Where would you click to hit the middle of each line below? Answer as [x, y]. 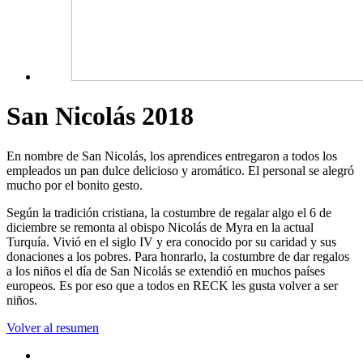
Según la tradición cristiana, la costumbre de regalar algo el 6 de [169, 212]
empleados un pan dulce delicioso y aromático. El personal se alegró [180, 170]
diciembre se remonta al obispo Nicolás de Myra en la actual [160, 227]
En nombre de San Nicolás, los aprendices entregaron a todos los [172, 156]
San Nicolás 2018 [100, 116]
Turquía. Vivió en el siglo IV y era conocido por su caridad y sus [171, 241]
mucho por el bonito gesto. [75, 185]
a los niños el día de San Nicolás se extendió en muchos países [166, 271]
